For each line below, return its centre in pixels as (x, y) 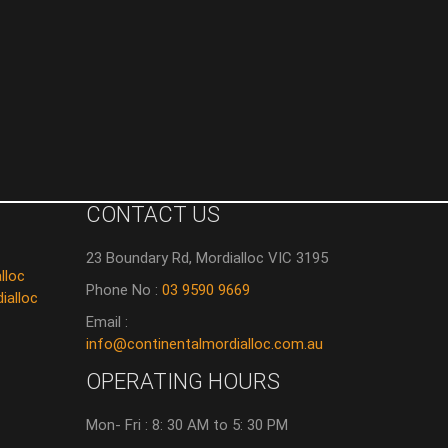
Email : (106, 321)
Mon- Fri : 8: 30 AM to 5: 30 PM (186, 424)
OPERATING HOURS (182, 381)
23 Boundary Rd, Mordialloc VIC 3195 (206, 257)
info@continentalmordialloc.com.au (204, 343)
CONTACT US (152, 214)
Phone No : (123, 289)
